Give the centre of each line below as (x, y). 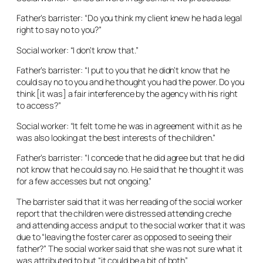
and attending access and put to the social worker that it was (131, 225)
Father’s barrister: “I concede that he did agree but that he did (130, 158)
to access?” (39, 105)
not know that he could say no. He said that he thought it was (130, 169)
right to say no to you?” (59, 30)
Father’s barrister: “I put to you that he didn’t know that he (123, 70)
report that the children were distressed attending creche (124, 213)
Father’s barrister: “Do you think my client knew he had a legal (129, 18)
